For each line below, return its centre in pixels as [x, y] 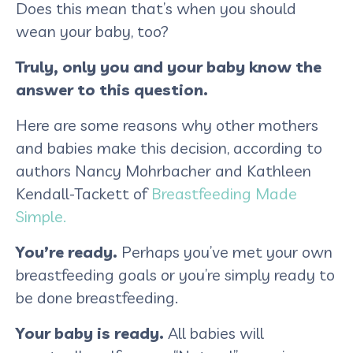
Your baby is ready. [90, 333]
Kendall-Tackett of [84, 193]
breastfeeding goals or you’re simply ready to [175, 274]
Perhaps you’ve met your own [225, 251]
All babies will [214, 333]
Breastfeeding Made [224, 193]
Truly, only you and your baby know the [169, 66]
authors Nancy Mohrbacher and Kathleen [163, 170]
